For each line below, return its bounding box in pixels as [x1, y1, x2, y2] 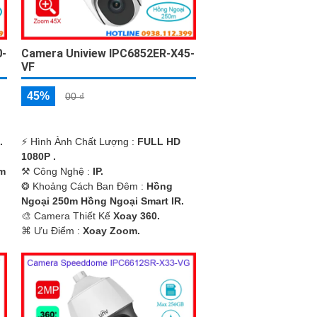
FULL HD [137, 135, 181, 147]
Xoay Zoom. [83, 224, 141, 236]
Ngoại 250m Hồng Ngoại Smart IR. [21, 195, 185, 207]
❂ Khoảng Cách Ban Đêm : [21, 180, 147, 192]
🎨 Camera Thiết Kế [21, 209, 114, 221]
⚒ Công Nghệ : [21, 165, 93, 177]
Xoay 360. [113, 209, 161, 221]
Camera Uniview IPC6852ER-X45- [21, 46, 195, 60]
